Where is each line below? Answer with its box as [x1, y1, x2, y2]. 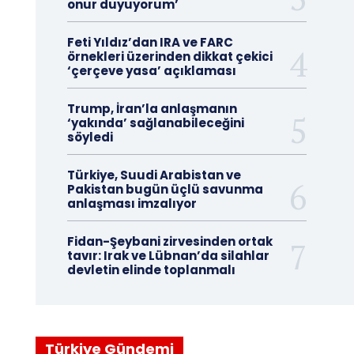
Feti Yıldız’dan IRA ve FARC [66, 34, 233, 51]
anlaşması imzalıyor [66, 195, 197, 212]
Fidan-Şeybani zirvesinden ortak [66, 233, 273, 250]
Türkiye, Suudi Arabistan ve [66, 167, 241, 183]
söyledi [66, 129, 113, 145]
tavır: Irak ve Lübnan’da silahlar [66, 247, 269, 264]
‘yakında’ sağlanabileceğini [66, 115, 244, 131]
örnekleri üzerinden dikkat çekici [66, 48, 273, 65]
